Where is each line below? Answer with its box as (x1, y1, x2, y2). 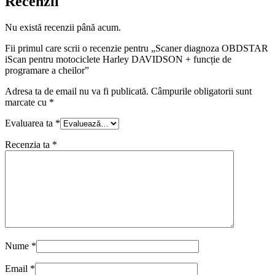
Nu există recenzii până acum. (5, 21, 121, 33)
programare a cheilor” (5, 64, 89, 76)
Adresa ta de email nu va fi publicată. (5, 85, 149, 96)
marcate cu (5, 96, 49, 107)
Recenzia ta (5, 139, 52, 150)
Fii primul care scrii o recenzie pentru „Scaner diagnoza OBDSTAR (5, 42, 268, 53)
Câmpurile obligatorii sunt (151, 85, 252, 96)
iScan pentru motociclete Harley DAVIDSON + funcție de (5, 53, 231, 64)
